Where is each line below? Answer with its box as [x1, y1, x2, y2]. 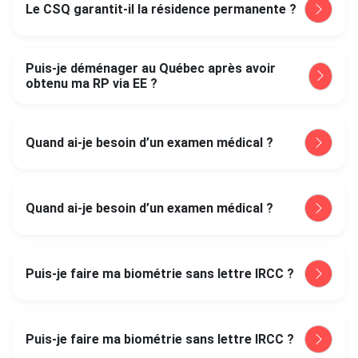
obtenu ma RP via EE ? [26, 76, 157, 91]
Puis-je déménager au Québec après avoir [26, 61, 276, 76]
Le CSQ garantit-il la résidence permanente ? [26, 2, 296, 17]
